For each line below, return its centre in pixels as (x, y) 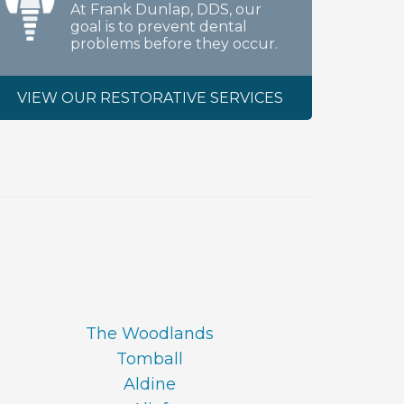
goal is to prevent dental (159, 27)
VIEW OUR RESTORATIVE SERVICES (150, 98)
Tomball (150, 359)
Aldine (150, 384)
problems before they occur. (174, 44)
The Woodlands (150, 334)
